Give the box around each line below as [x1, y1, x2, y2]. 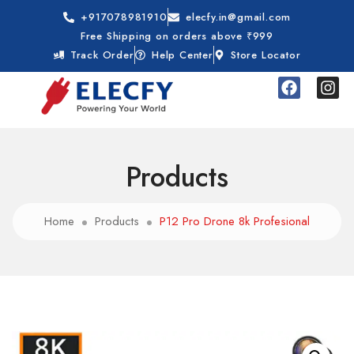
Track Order [70, 47, 134, 62]
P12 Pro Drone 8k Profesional [160, 212, 310, 230]
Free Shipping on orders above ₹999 [80, 28, 274, 43]
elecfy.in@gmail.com [186, 9, 292, 24]
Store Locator [230, 47, 301, 62]
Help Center [151, 47, 213, 62]
